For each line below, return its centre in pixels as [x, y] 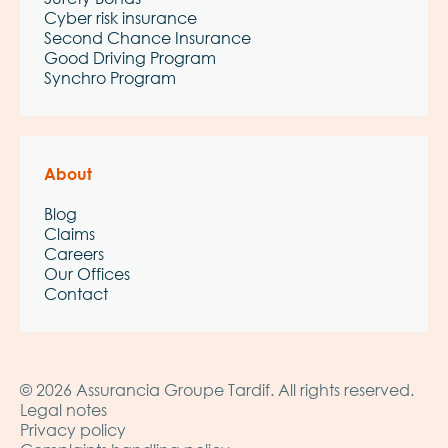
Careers [74, 253]
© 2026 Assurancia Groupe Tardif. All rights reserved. [217, 389]
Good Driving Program [130, 57]
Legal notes [63, 409]
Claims [69, 233]
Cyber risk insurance [120, 17]
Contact [76, 293]
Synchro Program [110, 77]
